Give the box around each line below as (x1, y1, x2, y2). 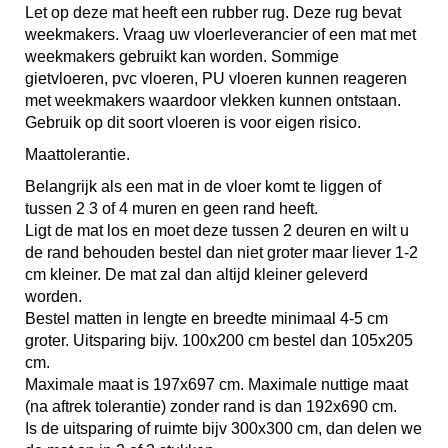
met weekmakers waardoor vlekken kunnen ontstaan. (25, 92, 401, 109)
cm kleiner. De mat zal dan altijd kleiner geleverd (25, 266, 368, 283)
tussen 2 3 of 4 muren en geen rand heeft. (25, 200, 318, 217)
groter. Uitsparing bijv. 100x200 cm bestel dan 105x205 (25, 332, 413, 349)
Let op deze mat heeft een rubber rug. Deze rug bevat (25, 4, 401, 21)
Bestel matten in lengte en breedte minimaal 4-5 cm (25, 310, 388, 327)
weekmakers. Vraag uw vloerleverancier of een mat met (25, 26, 416, 43)
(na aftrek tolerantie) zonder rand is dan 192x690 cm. (25, 398, 397, 415)
